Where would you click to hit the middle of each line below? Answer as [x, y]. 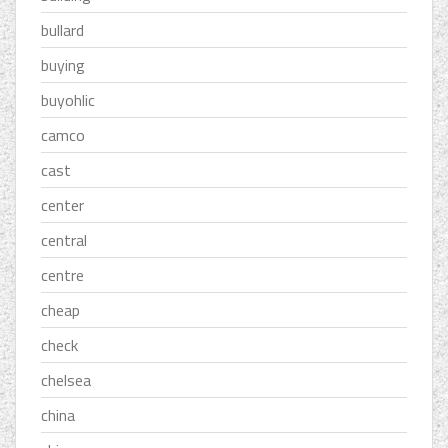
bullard [62, 29]
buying [63, 64]
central [64, 239]
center [62, 204]
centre [62, 274]
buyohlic [68, 99]
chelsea [66, 379]
